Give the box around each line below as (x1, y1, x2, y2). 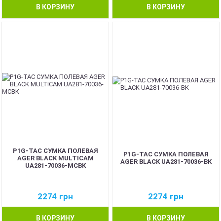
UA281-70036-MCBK (25, 161, 86, 169)
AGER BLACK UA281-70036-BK (120, 158, 212, 165)
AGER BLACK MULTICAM (17, 154, 94, 162)
